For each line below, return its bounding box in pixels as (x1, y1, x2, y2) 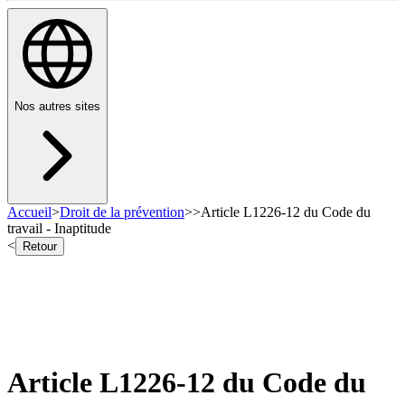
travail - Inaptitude (7, 221, 111, 237)
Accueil (7, 204, 52, 221)
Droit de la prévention (60, 204, 184, 221)
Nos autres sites (14, 99, 100, 114)
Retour (23, 240, 57, 254)
